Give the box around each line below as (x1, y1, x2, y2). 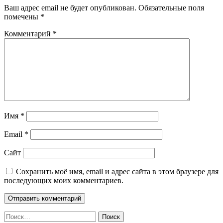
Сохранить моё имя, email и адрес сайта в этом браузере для (16, 167, 219, 176)
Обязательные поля (138, 3, 204, 12)
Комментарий (4, 29, 53, 38)
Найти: (3, 211, 27, 220)
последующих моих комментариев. (4, 176, 123, 185)
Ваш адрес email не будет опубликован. (4, 3, 136, 12)
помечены (4, 12, 40, 21)
